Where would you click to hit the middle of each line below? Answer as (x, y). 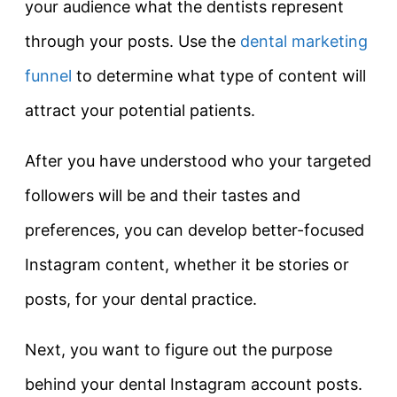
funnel (48, 75)
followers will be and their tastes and (163, 195)
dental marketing (304, 41)
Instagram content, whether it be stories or (187, 264)
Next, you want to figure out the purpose (179, 349)
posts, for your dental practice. (141, 299)
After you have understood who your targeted (198, 160)
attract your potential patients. (140, 110)
